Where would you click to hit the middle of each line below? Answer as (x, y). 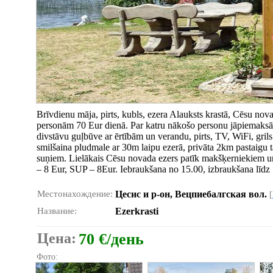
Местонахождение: (75, 194)
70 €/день (111, 239)
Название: (57, 211)
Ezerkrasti (137, 211)
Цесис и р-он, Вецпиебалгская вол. (192, 194)
